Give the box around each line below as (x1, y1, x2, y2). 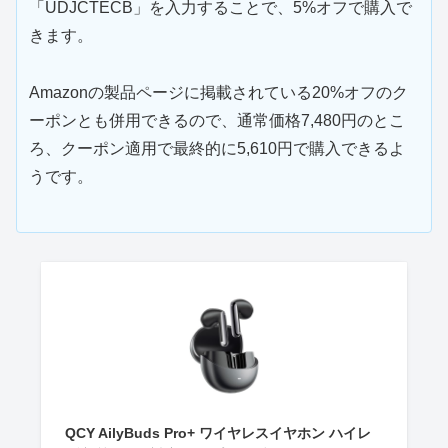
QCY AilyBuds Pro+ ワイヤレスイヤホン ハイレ (64, 424, 371, 441)
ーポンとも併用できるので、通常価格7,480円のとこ (29, 111, 405, 129)
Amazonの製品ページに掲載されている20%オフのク (29, 83, 408, 101)
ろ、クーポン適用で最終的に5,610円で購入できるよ (29, 139, 405, 157)
